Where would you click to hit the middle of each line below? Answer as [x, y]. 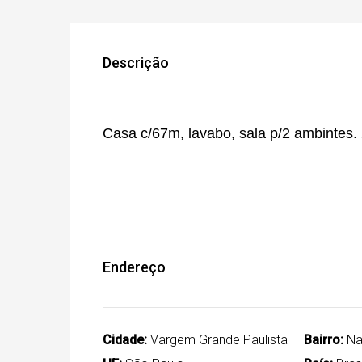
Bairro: [323, 339]
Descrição [136, 62]
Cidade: [125, 339]
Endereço [134, 267]
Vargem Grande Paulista [217, 339]
